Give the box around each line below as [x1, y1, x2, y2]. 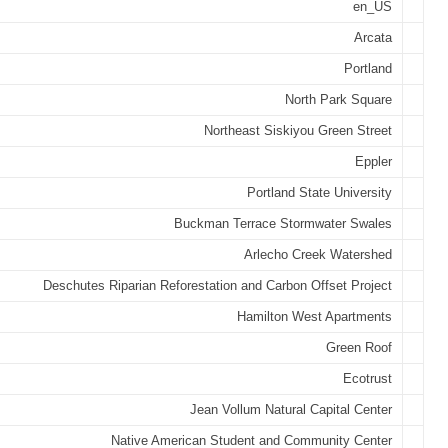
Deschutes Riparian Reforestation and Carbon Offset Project [43, 278, 392, 293]
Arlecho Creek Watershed [244, 247, 392, 262]
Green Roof [326, 340, 392, 355]
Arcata [354, 30, 392, 45]
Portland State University [247, 185, 392, 200]
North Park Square [285, 92, 392, 107]
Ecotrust [343, 371, 392, 386]
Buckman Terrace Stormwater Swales [174, 216, 392, 231]
